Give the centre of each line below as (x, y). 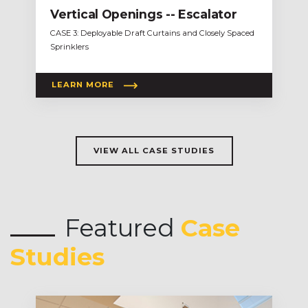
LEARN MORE (83, 85)
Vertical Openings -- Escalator (144, 14)
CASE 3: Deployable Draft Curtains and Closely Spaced (153, 33)
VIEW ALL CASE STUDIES (154, 150)
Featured (123, 228)
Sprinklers (70, 46)
